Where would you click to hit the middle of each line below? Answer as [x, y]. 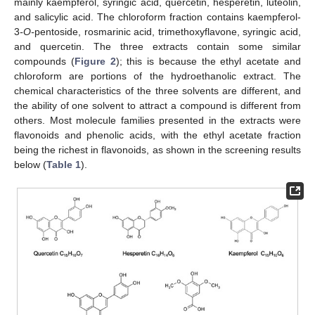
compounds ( [44, 61]
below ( [30, 164]
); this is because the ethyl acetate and [208, 61]
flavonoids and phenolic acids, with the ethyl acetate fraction [157, 135]
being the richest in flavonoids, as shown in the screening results [157, 149]
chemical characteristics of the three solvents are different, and [157, 90]
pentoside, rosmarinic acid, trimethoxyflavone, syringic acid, [168, 31]
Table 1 [64, 164]
